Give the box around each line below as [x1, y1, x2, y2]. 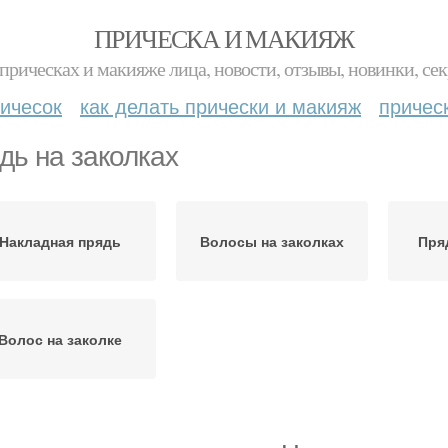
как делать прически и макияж [80, 91, 361, 120]
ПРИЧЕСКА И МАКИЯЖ [94, 21, 354, 55]
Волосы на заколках [200, 231, 344, 251]
